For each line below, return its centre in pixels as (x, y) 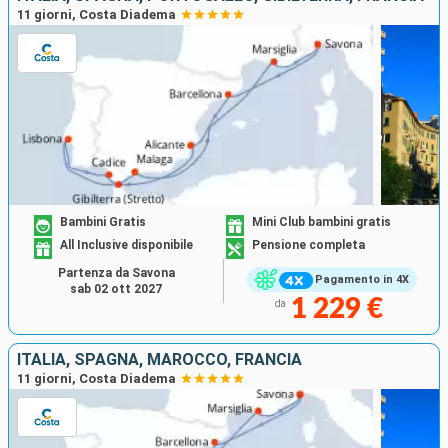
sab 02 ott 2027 (116, 288)
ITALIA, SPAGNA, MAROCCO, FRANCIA (159, 359)
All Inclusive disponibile (127, 245)
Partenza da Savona (116, 272)
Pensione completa (308, 245)
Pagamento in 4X (361, 280)
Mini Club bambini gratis (321, 222)
